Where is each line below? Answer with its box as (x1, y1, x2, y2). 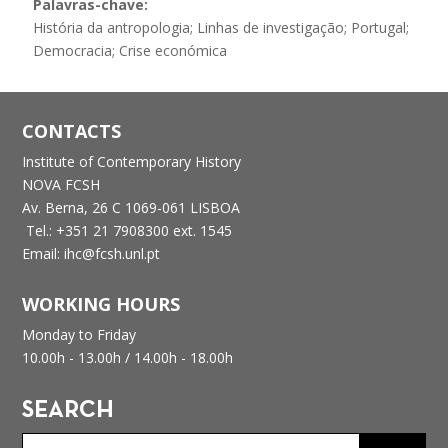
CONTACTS (22, 118, 122, 143)
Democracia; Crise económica (33, 40, 228, 60)
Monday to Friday (22, 324, 137, 344)
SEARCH (22, 399, 115, 422)
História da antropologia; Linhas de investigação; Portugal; (33, 17, 410, 37)
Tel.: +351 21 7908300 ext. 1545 (26, 220, 233, 240)
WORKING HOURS (22, 291, 181, 316)
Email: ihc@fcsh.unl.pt (22, 243, 161, 263)
